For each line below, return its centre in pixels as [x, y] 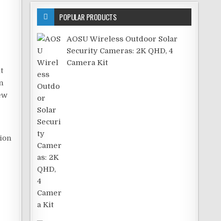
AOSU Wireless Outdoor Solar [122, 39]
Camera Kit [88, 62]
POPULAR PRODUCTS [88, 17]
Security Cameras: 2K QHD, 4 [120, 51]
